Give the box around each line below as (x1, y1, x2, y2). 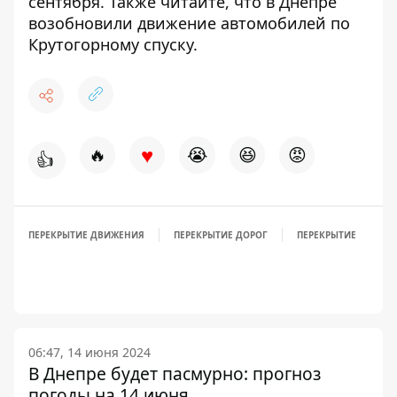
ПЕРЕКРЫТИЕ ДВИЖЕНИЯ (28, 229, 144, 242)
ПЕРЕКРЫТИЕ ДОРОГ (174, 229, 268, 242)
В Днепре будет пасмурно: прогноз (28, 362, 321, 386)
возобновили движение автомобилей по (28, 12, 350, 35)
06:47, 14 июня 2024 (28, 344, 151, 362)
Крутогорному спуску (28, 34, 193, 56)
